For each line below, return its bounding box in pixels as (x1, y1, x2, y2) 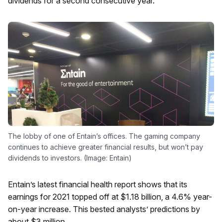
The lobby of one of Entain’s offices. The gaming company (8, 132, 200, 141)
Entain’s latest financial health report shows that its (8, 179, 187, 190)
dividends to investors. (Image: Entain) (8, 154, 132, 163)
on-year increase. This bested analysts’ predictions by (8, 204, 200, 215)
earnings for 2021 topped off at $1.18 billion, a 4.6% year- (8, 192, 212, 202)
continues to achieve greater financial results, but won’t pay (8, 143, 203, 152)
